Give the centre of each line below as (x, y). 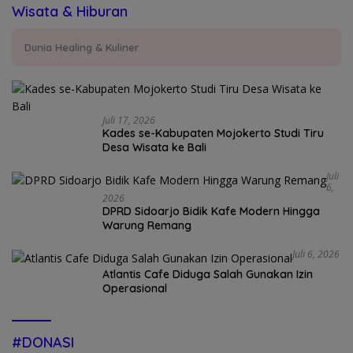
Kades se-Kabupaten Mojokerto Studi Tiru (213, 133)
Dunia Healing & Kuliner (82, 47)
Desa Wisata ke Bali (154, 147)
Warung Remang (147, 225)
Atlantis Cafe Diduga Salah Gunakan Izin (208, 275)
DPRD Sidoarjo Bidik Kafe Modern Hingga (211, 211)
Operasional (135, 289)
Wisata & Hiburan (70, 11)
